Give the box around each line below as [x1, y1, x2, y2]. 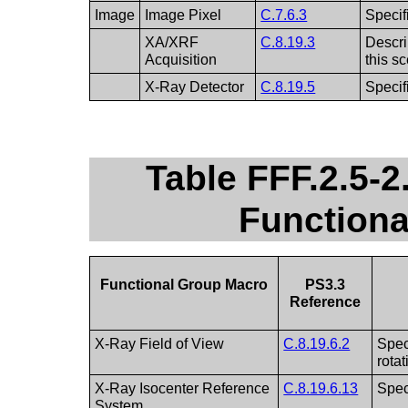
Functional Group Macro [100, 276, 269, 292]
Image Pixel [145, 6, 222, 23]
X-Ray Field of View [95, 335, 225, 352]
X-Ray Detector [145, 78, 245, 95]
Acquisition [145, 51, 218, 67]
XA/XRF [145, 34, 199, 50]
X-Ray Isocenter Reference [95, 380, 270, 396]
